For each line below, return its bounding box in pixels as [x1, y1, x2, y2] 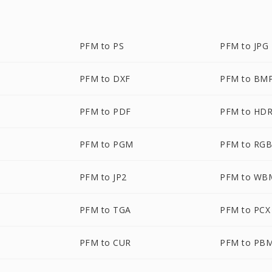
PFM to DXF [79, 73, 131, 84]
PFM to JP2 [79, 171, 127, 183]
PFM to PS [79, 40, 124, 52]
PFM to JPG [220, 40, 269, 52]
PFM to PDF [79, 106, 131, 117]
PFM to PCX [220, 204, 271, 216]
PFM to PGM [79, 138, 134, 150]
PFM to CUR [79, 237, 131, 248]
